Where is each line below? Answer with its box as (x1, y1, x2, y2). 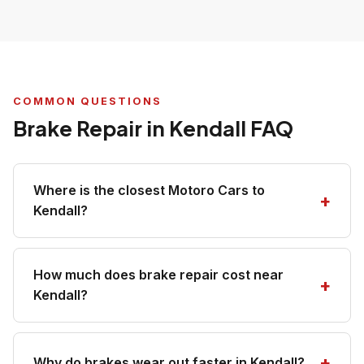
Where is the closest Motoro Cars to (33, 182, 265, 198)
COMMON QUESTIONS (13, 95, 162, 107)
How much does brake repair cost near (33, 266, 284, 283)
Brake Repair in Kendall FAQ (13, 115, 293, 141)
